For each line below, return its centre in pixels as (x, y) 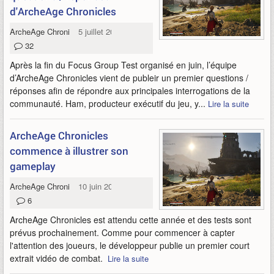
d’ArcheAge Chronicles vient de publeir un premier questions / (129, 78)
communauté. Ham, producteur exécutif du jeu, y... (109, 103)
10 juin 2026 (100, 186)
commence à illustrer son (69, 151)
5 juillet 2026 (101, 31)
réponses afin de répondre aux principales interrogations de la (130, 91)
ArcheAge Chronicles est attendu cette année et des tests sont (131, 220)
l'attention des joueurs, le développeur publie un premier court (130, 245)
